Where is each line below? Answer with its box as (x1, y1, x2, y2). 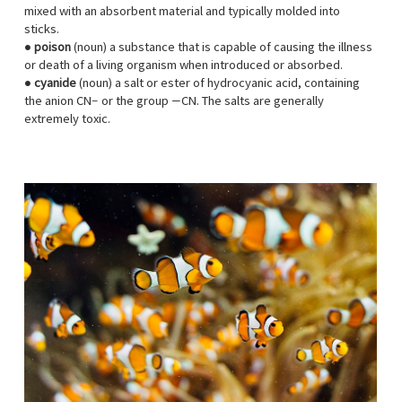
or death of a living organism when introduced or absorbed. (23, 59, 343, 73)
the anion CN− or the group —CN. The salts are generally (23, 95, 324, 109)
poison (33, 41, 74, 55)
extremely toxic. (23, 113, 110, 127)
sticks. (23, 23, 59, 37)
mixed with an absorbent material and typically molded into (23, 5, 340, 19)
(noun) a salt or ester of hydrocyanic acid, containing (78, 77, 360, 91)
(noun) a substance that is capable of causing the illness (73, 41, 372, 55)
